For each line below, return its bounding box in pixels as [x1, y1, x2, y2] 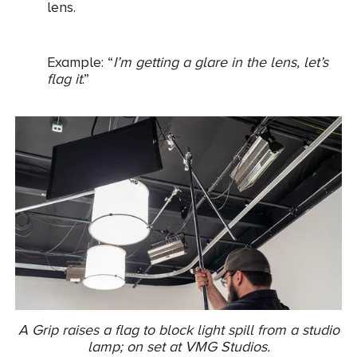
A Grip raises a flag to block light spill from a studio [18, 321, 339, 338]
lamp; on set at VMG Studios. [87, 338, 270, 355]
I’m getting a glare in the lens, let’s [113, 54, 328, 71]
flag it [47, 71, 82, 88]
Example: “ [47, 54, 113, 71]
